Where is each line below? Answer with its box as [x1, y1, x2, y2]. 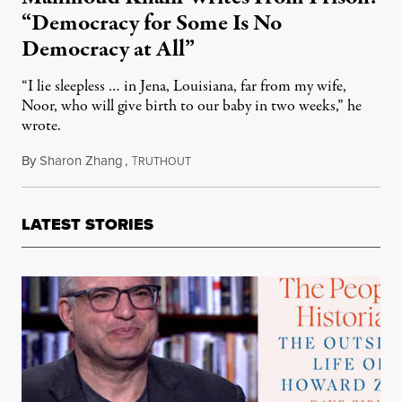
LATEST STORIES [22, 213, 153, 237]
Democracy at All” [22, 33, 195, 66]
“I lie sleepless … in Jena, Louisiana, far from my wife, [22, 75, 346, 99]
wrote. [22, 115, 61, 138]
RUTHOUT [138, 153, 191, 170]
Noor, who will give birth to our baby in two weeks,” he [22, 95, 362, 118]
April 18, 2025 [190, 151, 270, 171]
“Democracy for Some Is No [22, 7, 282, 40]
